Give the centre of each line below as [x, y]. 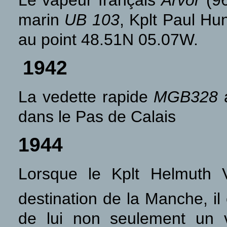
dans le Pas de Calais [97, 117]
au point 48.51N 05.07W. [108, 40]
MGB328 [186, 97]
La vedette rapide [86, 97]
